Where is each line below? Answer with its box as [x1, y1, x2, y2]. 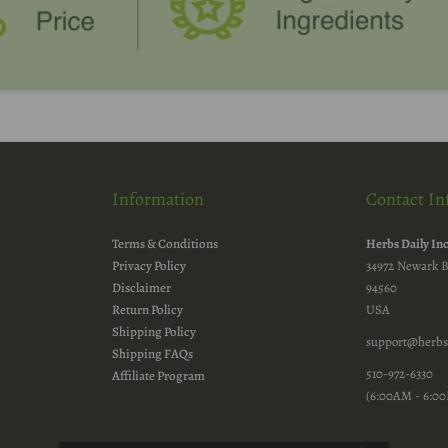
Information [112, 187, 204, 212]
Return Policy [112, 301, 183, 319]
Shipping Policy [112, 323, 196, 341]
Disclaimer [112, 279, 171, 297]
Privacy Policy [112, 257, 186, 275]
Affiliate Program [112, 367, 205, 385]
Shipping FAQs [112, 345, 193, 363]
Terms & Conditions [112, 235, 218, 253]
